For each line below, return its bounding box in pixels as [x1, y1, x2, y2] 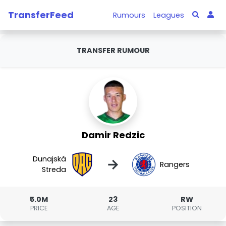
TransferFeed [8, 8, 74, 21]
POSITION [172, 204, 202, 212]
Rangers [159, 159, 190, 169]
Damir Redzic [81, 129, 145, 141]
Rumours [113, 10, 146, 20]
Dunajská [33, 154, 67, 164]
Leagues [153, 10, 185, 20]
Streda [42, 164, 67, 175]
